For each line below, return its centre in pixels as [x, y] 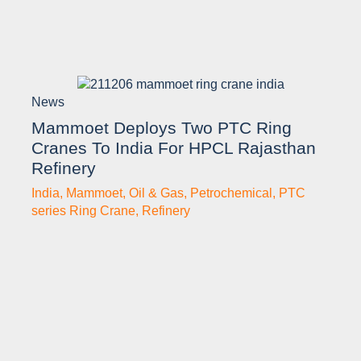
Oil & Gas [156, 193]
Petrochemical [231, 193]
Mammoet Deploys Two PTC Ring [162, 128]
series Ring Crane [83, 211]
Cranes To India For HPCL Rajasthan [174, 148]
